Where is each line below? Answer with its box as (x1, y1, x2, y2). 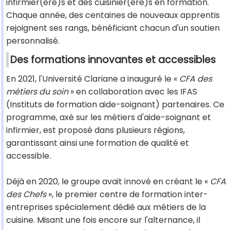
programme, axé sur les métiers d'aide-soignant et (6, 111, 211, 124)
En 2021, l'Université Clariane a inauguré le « (6, 73, 179, 85)
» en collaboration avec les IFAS (68, 86, 197, 98)
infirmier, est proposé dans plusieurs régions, (6, 124, 185, 137)
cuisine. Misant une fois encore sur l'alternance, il (6, 214, 200, 226)
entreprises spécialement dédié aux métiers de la (6, 201, 206, 214)
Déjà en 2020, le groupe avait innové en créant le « (6, 176, 210, 188)
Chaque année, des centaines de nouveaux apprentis (6, 9, 220, 22)
